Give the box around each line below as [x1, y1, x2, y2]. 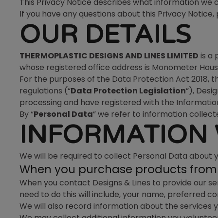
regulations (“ [19, 85, 71, 96]
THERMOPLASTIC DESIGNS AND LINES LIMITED [19, 50, 199, 61]
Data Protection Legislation [71, 85, 186, 96]
